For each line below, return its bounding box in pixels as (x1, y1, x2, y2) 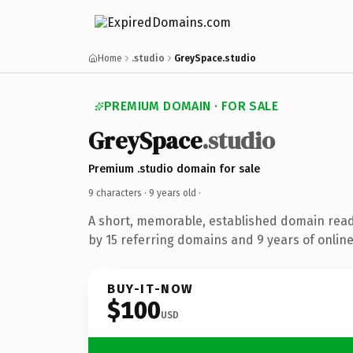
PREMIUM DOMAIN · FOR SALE (104, 98, 278, 113)
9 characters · (88, 187, 149, 199)
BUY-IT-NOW (107, 281, 194, 296)
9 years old (149, 187, 196, 199)
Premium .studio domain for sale (88, 162, 260, 176)
